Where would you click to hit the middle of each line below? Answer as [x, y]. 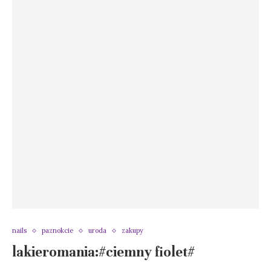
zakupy [132, 231]
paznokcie [57, 231]
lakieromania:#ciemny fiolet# [103, 252]
